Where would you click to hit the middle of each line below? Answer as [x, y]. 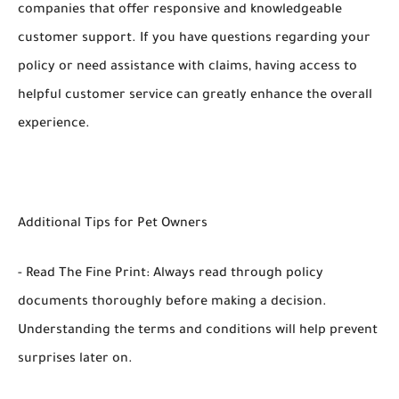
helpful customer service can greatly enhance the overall [195, 97]
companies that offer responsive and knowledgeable [180, 11]
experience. [54, 125]
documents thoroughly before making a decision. [172, 303]
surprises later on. [75, 360]
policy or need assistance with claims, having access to [187, 68]
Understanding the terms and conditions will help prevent [198, 332]
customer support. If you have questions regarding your [194, 40]
